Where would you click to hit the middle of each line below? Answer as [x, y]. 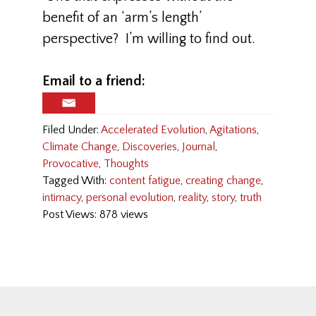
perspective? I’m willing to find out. [149, 39]
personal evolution [130, 198]
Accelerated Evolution [153, 130]
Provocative [71, 164]
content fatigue [145, 181]
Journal [199, 147]
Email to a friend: [94, 81]
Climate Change [80, 147]
